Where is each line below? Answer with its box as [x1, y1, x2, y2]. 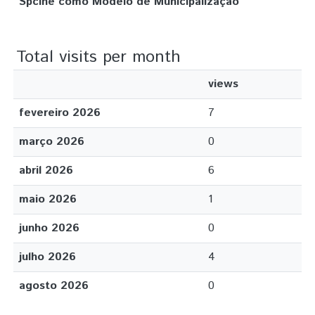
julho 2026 [19, 249, 76, 265]
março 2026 [19, 134, 84, 150]
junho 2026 [19, 220, 79, 236]
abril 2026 [19, 162, 73, 179]
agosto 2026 [19, 278, 89, 294]
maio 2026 [19, 191, 77, 207]
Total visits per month [16, 45, 181, 69]
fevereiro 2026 [19, 105, 101, 121]
